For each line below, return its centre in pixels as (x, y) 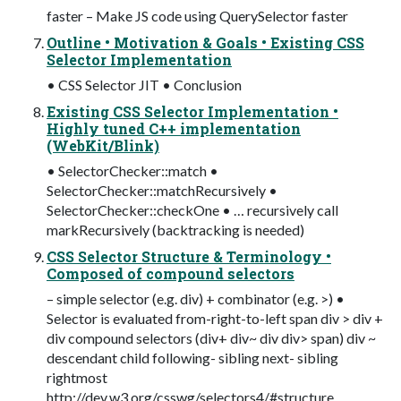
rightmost (77, 377)
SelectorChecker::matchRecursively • (162, 190)
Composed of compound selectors (171, 273)
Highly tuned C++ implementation (174, 128)
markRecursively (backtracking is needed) (175, 229)
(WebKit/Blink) (103, 145)
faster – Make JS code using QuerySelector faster (197, 15)
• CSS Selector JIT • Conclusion (144, 84)
